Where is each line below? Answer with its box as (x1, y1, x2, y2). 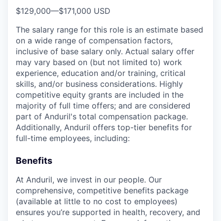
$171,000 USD (59, 5, 110, 16)
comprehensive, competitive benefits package (16, 185, 188, 195)
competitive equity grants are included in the (16, 89, 184, 100)
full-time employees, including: (16, 133, 130, 143)
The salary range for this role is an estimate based (16, 24, 203, 35)
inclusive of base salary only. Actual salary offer (16, 46, 194, 56)
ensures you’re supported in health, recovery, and (16, 207, 200, 217)
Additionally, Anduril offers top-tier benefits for (16, 122, 192, 132)
